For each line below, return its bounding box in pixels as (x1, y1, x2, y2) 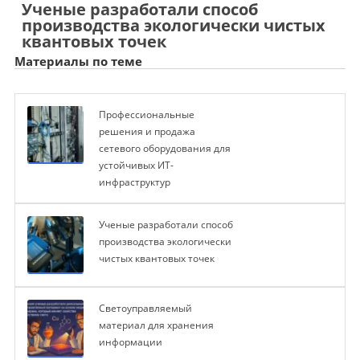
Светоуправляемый (98, 301, 192, 316)
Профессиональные (98, 108, 194, 122)
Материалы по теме (14, 53, 142, 70)
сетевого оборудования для (98, 141, 231, 156)
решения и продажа (98, 125, 195, 139)
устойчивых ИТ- (98, 158, 174, 173)
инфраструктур (98, 175, 170, 190)
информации (98, 335, 162, 350)
